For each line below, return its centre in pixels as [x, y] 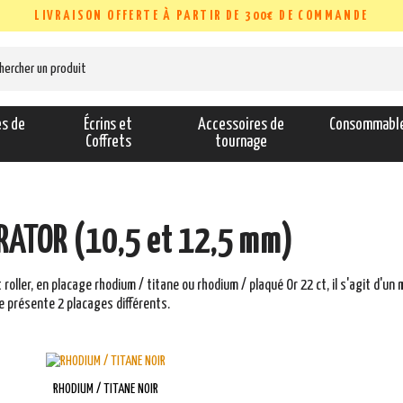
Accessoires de [242, 125]
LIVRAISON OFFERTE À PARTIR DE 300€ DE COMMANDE [201, 16]
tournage [242, 142]
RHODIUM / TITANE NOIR [106, 390]
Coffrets [108, 142]
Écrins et [108, 125]
